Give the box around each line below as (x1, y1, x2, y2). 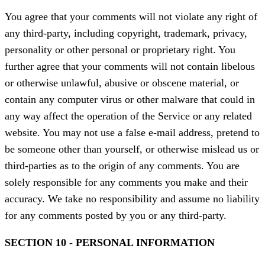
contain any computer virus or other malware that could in (5, 93, 255, 106)
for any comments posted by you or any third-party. (5, 209, 227, 222)
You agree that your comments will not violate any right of (5, 11, 257, 23)
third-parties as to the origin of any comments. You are (5, 160, 240, 172)
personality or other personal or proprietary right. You (5, 44, 235, 56)
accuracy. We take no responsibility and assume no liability (5, 193, 260, 205)
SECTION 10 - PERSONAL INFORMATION (5, 237, 215, 249)
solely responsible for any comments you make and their (5, 176, 248, 189)
